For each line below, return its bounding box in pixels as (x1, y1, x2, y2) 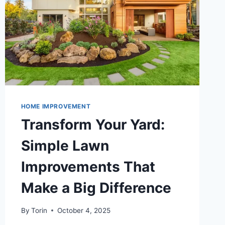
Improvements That (21, 158, 155, 176)
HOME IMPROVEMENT (21, 102, 91, 110)
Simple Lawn (21, 137, 109, 155)
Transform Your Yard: (21, 116, 165, 134)
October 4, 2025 (57, 206, 110, 214)
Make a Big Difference (21, 179, 171, 197)
